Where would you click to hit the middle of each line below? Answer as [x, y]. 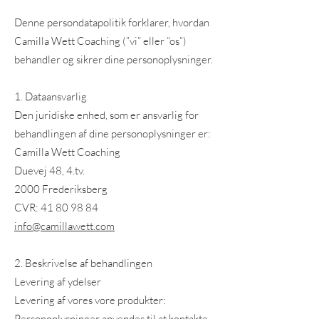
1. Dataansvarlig [51, 96]
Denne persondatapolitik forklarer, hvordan [112, 22]
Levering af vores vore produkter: [90, 300]
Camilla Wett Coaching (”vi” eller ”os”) [100, 41]
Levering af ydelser [58, 282]
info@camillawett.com [64, 226]
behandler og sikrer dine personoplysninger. [114, 59]
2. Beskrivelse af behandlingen [83, 263]
